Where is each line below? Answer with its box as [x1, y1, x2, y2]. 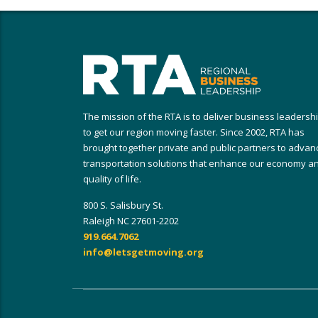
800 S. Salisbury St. [83, 199, 163, 212]
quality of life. [83, 172, 141, 185]
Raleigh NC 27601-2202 [83, 214, 179, 227]
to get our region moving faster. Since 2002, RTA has [83, 126, 305, 138]
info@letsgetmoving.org [83, 246, 204, 258]
